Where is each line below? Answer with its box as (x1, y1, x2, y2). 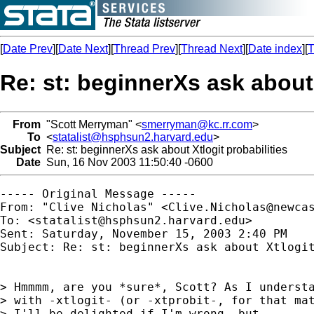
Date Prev (3, 43, 53, 55)
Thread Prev (114, 43, 175, 55)
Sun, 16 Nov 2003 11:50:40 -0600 (41, 156, 213, 168)
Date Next (58, 43, 108, 55)
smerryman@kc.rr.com (142, 118, 252, 130)
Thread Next (181, 43, 243, 55)
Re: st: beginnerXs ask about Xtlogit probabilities (41, 143, 287, 156)
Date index (248, 43, 302, 55)
